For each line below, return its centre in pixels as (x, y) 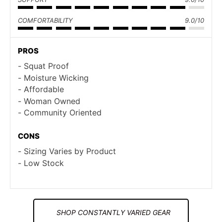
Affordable (44, 89)
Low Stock (44, 163)
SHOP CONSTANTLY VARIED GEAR (113, 213)
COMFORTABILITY (45, 21)
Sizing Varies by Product (70, 151)
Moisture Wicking (56, 78)
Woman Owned (52, 101)
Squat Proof (46, 66)
